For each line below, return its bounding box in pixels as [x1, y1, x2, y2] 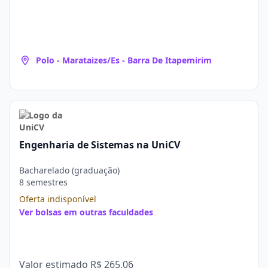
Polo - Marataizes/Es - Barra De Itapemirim [36, 54, 212, 66]
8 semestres [19, 176, 68, 188]
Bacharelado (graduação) [19, 165, 120, 176]
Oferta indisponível [19, 193, 96, 205]
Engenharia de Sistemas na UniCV [19, 138, 180, 151]
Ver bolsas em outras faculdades [19, 206, 153, 218]
